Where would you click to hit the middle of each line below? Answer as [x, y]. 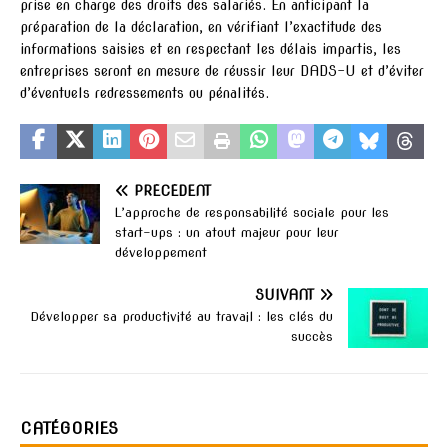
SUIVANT [284, 295]
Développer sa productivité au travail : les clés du [182, 317]
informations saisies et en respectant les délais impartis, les [210, 49]
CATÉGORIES [69, 429]
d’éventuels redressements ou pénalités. [144, 93]
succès [312, 337]
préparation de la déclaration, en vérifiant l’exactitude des [201, 27]
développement [161, 253]
